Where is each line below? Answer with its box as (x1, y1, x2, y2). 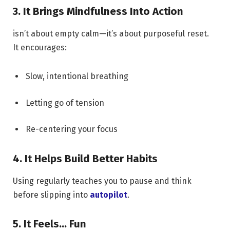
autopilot (90, 190, 127, 200)
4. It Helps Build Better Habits (13, 152, 158, 165)
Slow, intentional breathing (26, 71, 128, 81)
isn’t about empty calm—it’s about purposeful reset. (13, 29, 209, 39)
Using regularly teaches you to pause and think (13, 176, 191, 186)
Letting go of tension (26, 98, 104, 108)
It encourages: (13, 43, 67, 53)
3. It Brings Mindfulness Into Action (13, 5, 183, 17)
